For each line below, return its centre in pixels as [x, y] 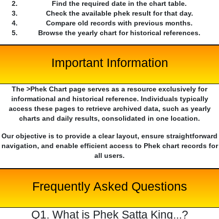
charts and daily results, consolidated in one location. [109, 119]
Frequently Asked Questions [109, 186]
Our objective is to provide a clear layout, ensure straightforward [109, 136]
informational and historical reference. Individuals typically [109, 99]
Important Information [109, 63]
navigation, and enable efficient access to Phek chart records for [109, 146]
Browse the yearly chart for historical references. [119, 33]
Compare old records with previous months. [119, 23]
